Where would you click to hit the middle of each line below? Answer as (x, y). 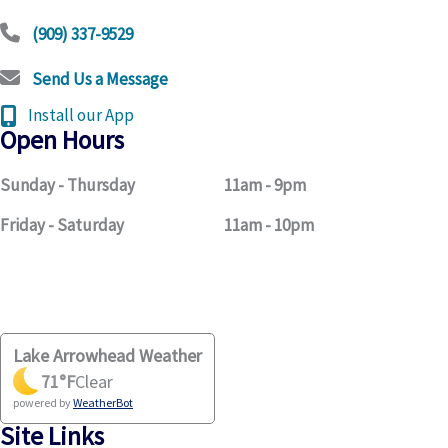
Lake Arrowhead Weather (107, 356)
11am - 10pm (269, 225)
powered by (43, 403)
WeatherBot (103, 403)
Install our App (81, 115)
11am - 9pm (265, 185)
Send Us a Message (100, 78)
